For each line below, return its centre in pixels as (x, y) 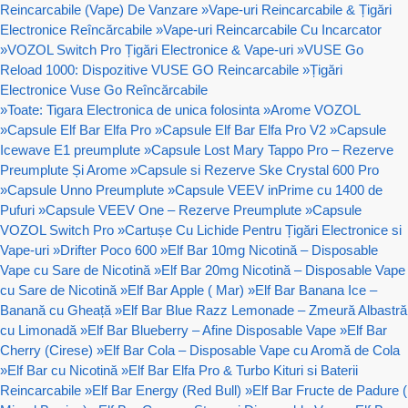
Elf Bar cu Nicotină (62, 370)
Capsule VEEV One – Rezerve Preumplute (173, 209)
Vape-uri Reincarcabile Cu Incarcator (272, 29)
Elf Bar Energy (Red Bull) (167, 390)
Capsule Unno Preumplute (86, 189)
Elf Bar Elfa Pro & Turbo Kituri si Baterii (243, 370)
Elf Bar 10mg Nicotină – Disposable (273, 250)
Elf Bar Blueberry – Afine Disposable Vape (212, 330)
